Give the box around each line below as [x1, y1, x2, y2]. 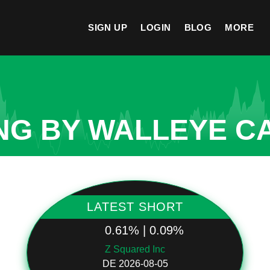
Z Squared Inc [105, 244, 165, 254]
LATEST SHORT [87, 200, 183, 213]
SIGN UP [88, 22, 128, 33]
